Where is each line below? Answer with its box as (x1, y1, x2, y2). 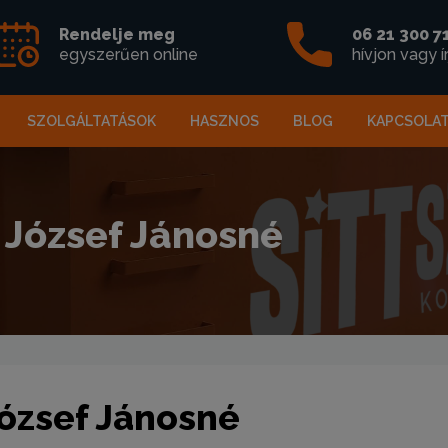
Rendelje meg (59, 25, 176, 44)
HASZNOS (190, 113, 259, 129)
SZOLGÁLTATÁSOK (27, 113, 156, 129)
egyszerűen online (59, 45, 199, 64)
